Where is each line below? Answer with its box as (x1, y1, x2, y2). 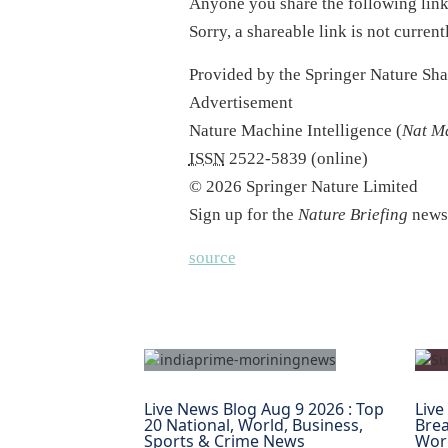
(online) (306, 149, 368, 169)
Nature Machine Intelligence (188, 121, 396, 141)
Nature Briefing (297, 205, 408, 225)
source (188, 248, 236, 268)
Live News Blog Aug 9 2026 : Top (143, 397, 384, 420)
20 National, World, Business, (143, 413, 363, 436)
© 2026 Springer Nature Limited (188, 177, 418, 197)
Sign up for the (188, 205, 298, 225)
